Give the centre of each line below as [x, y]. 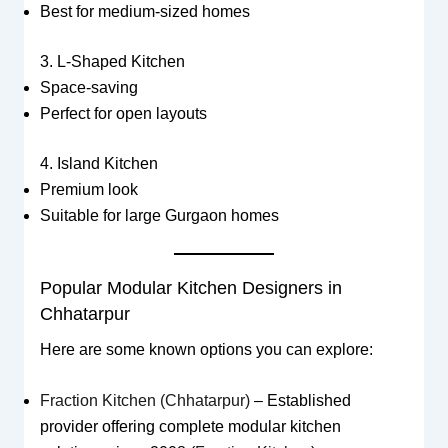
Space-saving [88, 87]
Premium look [88, 189]
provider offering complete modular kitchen [190, 427]
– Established [300, 401]
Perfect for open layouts [123, 113]
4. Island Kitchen [98, 163]
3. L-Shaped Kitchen [112, 61]
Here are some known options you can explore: [206, 349]
